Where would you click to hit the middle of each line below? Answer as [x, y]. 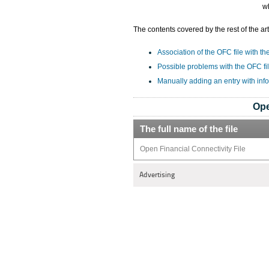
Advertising [157, 175]
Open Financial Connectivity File [193, 149]
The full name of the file [189, 129]
